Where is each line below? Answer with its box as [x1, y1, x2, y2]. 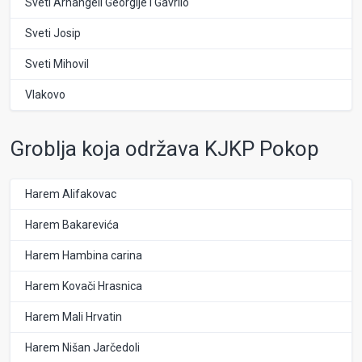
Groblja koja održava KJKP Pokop [10, 136, 319, 161]
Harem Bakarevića [25, 218, 119, 232]
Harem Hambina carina [25, 249, 142, 263]
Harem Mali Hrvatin [25, 310, 122, 324]
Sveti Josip [25, 26, 81, 40]
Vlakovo [25, 87, 65, 101]
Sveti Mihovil [25, 57, 89, 70]
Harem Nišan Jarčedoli [25, 341, 140, 355]
